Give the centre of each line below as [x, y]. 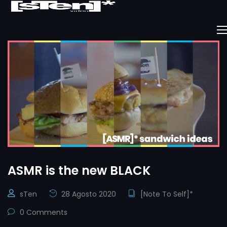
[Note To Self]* [167, 194]
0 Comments [43, 212]
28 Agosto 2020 [88, 194]
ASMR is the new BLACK [79, 170]
